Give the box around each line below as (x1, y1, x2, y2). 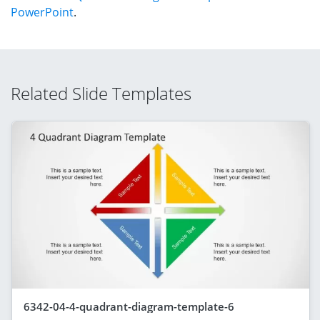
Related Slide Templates (11, 81, 191, 105)
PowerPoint (11, 4, 74, 20)
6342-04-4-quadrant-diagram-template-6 (24, 299, 234, 314)
